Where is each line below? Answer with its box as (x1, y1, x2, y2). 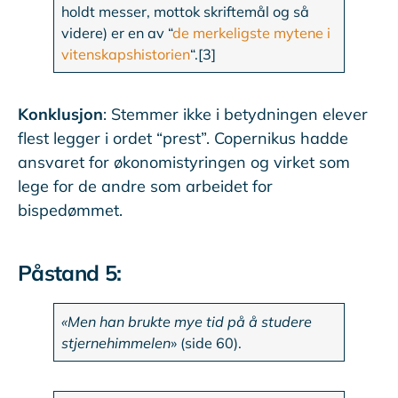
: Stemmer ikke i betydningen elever (103, 104, 368, 125)
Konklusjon (18, 104, 103, 125)
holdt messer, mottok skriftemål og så (61, 3, 310, 21)
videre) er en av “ (61, 24, 173, 43)
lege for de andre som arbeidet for (18, 176, 273, 197)
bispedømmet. (18, 200, 123, 221)
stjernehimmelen (61, 334, 171, 353)
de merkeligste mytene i (172, 24, 331, 43)
